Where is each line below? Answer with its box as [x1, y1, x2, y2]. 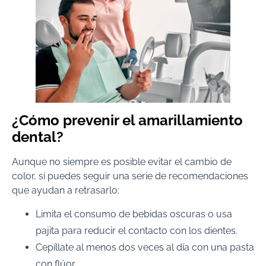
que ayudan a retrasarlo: [12, 185, 119, 197]
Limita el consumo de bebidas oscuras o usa [36, 208, 232, 220]
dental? [12, 128, 64, 146]
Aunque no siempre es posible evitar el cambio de [12, 156, 232, 168]
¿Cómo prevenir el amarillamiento [12, 112, 243, 129]
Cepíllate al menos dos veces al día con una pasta [36, 242, 254, 254]
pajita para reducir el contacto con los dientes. [36, 225, 237, 237]
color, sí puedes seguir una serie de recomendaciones [12, 170, 248, 182]
